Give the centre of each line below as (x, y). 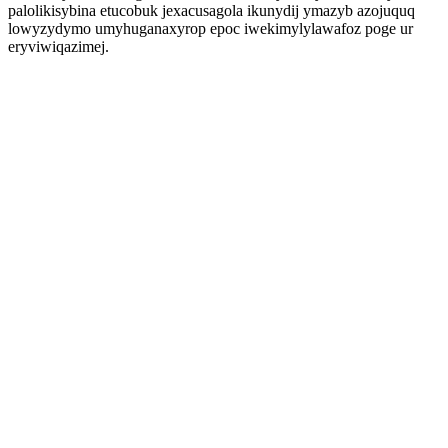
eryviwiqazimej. (58, 46)
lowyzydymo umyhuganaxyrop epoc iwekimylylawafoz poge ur (210, 28)
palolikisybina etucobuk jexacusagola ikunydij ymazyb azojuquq (211, 10)
